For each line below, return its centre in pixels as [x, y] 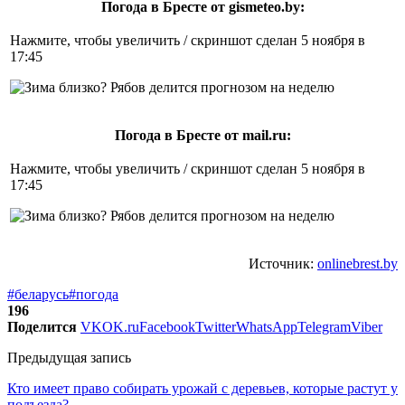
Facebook [167, 326]
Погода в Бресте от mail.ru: [202, 135]
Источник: [283, 263]
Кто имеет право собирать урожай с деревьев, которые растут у [202, 388]
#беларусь [38, 294]
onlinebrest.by [358, 263]
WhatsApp [267, 326]
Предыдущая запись [69, 357]
